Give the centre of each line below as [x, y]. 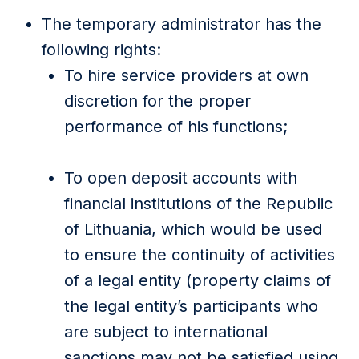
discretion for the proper [157, 101]
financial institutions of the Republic [198, 204]
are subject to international [166, 332]
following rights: [101, 50]
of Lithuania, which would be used [193, 229]
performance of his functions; [176, 127]
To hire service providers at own [186, 75]
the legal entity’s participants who [191, 306]
